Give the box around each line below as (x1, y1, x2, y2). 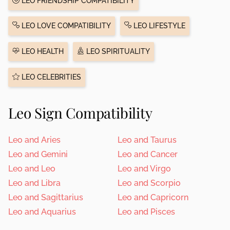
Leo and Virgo (118, 163, 171, 174)
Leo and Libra (8, 178, 61, 188)
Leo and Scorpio (118, 178, 181, 188)
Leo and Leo (8, 163, 55, 174)
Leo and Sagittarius (8, 192, 83, 202)
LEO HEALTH (20, 47, 64, 56)
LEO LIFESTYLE (131, 22, 185, 30)
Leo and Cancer (118, 149, 178, 159)
